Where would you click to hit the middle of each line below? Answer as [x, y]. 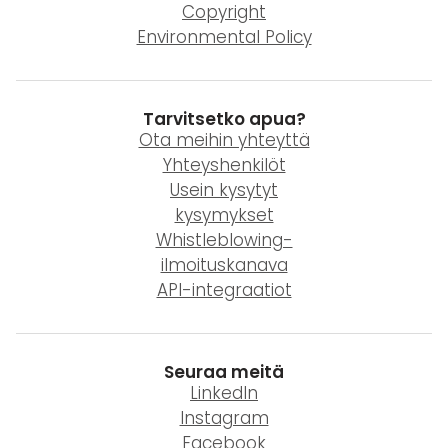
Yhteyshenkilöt [224, 165]
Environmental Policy [224, 37]
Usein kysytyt [224, 190]
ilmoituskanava [224, 265]
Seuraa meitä [224, 372]
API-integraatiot [224, 290]
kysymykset [224, 215]
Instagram [224, 418]
